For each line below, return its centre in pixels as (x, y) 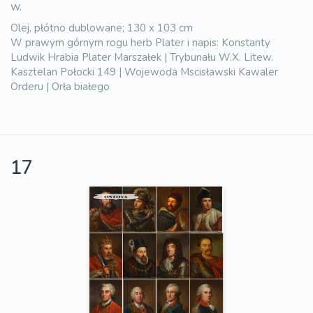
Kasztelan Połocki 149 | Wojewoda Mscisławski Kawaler (144, 72)
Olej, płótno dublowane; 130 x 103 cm (102, 28)
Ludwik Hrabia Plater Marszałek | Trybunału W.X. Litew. (142, 58)
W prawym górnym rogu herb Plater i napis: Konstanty (140, 43)
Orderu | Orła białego (60, 87)
